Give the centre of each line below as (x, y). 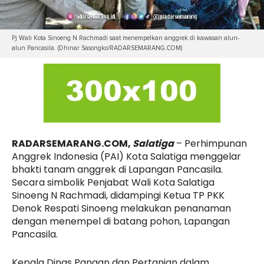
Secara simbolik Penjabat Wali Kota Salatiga (113, 183)
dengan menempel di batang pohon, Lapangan (121, 222)
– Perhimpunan (210, 144)
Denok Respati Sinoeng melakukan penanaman (121, 209)
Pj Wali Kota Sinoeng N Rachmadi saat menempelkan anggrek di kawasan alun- (126, 38)
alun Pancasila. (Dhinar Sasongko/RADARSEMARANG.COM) (97, 48)
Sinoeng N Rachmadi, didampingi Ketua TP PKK (118, 196)
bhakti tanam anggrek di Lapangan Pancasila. (117, 170)
